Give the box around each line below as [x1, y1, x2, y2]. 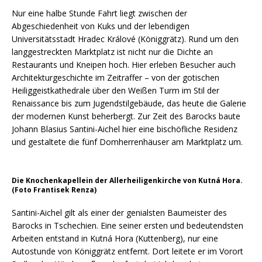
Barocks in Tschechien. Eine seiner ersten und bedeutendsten [12, 220, 243, 232]
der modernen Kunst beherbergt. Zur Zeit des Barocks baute [12, 111, 240, 122]
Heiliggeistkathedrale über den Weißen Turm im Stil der [12, 85, 219, 96]
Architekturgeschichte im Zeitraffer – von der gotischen [12, 72, 219, 84]
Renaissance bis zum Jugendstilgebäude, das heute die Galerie [12, 98, 246, 109]
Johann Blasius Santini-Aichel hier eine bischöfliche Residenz [12, 123, 237, 135]
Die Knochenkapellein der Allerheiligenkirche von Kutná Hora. [12, 175, 243, 186]
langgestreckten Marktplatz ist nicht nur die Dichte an [12, 46, 213, 58]
